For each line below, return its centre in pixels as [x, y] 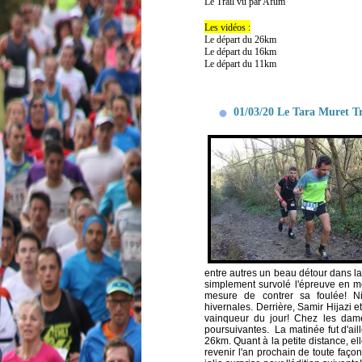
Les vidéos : [227, 27]
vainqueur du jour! [250, 318]
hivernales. [230, 307]
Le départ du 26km [240, 39]
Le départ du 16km [240, 51]
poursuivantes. [240, 329]
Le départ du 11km [240, 63]
